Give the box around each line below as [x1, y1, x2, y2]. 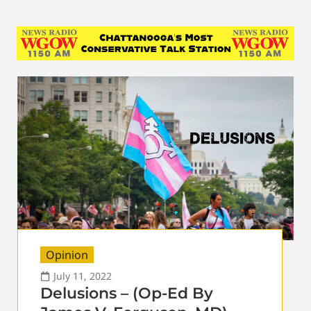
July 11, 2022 [53, 269, 112, 283]
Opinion [46, 246, 88, 262]
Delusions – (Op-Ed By [40, 283, 213, 303]
